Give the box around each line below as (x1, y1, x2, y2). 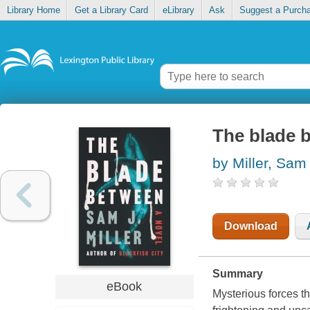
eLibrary (162, 5, 194, 16)
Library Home (6, 5, 60, 16)
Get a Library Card (74, 5, 148, 16)
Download (224, 220, 277, 232)
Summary (212, 268, 263, 280)
